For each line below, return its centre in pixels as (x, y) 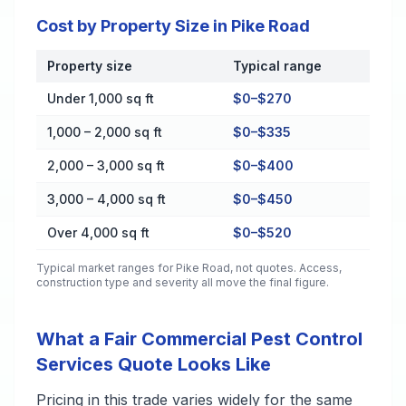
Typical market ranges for (106, 268)
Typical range (277, 66)
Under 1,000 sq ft (101, 98)
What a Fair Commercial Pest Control (199, 339)
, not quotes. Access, (286, 268)
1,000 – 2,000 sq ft (105, 132)
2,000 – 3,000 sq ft (106, 165)
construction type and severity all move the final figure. (183, 282)
